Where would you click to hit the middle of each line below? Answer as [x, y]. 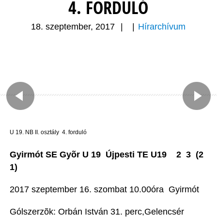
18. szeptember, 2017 [73, 27]
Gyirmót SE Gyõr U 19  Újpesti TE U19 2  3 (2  [108, 155]
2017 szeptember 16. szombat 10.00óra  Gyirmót [104, 190]
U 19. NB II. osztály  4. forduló [48, 132]
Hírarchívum [162, 27]
